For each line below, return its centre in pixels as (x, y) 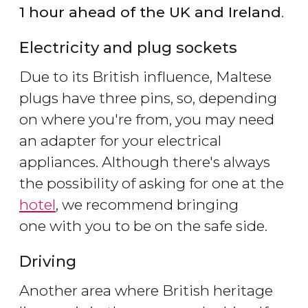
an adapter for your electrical (120, 140)
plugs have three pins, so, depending (148, 98)
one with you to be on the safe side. (143, 225)
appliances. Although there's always (145, 162)
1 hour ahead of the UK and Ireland (150, 12)
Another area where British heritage (146, 290)
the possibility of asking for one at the (152, 183)
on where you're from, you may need (147, 119)
